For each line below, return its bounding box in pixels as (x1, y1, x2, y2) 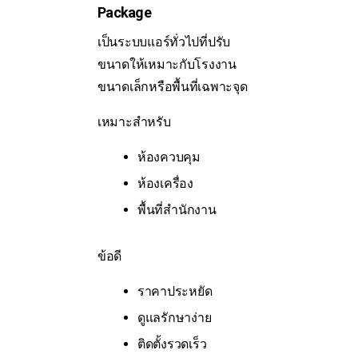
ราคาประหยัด (137, 284, 213, 300)
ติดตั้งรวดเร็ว (137, 336, 207, 352)
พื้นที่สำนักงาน (137, 202, 217, 218)
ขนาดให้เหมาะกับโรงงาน (97, 57, 237, 73)
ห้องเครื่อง (137, 176, 193, 192)
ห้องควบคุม (137, 149, 201, 165)
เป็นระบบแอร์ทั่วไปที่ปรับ (97, 34, 231, 50)
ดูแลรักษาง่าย (137, 310, 212, 326)
